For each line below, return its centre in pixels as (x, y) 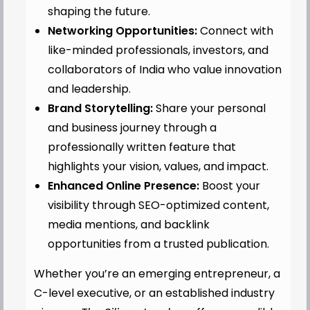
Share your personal (209, 108)
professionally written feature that (142, 147)
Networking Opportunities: (122, 30)
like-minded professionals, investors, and (158, 50)
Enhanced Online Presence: (123, 185)
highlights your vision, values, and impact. (158, 166)
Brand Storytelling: (100, 108)
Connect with (235, 30)
